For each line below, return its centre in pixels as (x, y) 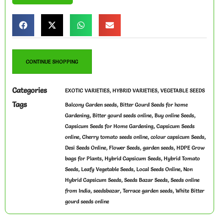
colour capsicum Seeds (177, 137)
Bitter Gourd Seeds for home (154, 105)
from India (78, 191)
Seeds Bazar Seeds (146, 180)
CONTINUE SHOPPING (52, 61)
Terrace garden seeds (148, 191)
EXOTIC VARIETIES (87, 91)
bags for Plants (83, 159)
